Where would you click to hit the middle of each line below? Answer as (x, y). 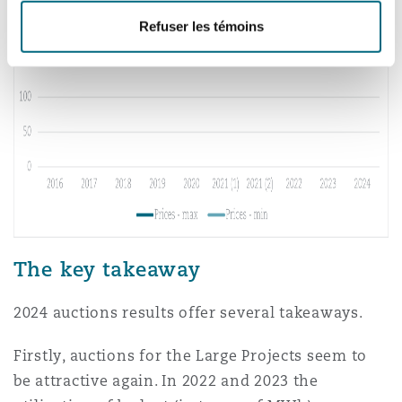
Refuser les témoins (201, 26)
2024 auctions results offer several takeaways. (188, 313)
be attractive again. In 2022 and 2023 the (166, 381)
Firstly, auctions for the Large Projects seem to (191, 356)
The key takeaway (108, 269)
